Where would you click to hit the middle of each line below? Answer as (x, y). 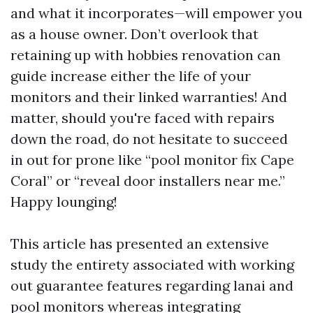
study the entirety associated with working (152, 264)
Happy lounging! (64, 202)
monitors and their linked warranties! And (149, 97)
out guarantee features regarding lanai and (152, 285)
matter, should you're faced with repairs (143, 118)
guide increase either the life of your (131, 76)
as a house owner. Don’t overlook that (134, 34)
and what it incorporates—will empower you (156, 13)
